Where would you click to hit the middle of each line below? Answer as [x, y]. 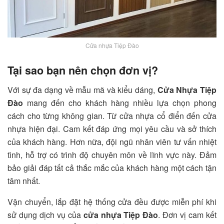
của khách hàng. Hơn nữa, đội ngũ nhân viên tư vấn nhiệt [112, 142]
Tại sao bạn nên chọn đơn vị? [83, 70]
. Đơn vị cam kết [187, 215]
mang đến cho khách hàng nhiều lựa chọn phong [120, 103]
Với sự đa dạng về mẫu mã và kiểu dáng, [82, 90]
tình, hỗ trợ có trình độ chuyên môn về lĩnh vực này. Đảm [112, 155]
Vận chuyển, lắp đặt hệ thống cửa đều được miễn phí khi [112, 202]
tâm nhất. [24, 181]
